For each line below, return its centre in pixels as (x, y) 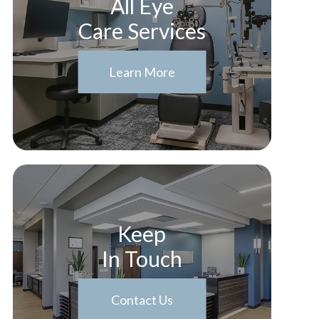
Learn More (142, 72)
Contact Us (142, 299)
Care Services (142, 31)
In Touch (142, 258)
